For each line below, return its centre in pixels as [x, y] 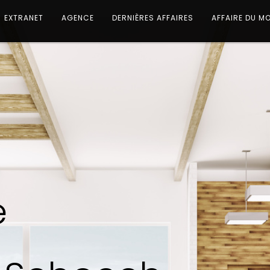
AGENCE [78, 18]
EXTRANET [24, 18]
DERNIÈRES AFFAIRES [153, 18]
